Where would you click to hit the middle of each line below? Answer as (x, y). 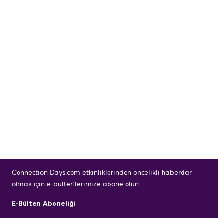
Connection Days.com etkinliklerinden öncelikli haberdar (102, 173)
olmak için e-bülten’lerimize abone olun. (76, 184)
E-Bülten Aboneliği (44, 204)
